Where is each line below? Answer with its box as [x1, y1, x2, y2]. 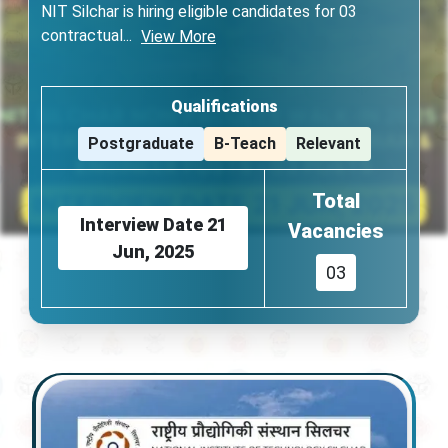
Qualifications [170, 97, 278, 116]
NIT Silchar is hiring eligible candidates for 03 [41, 2, 357, 21]
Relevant [295, 134, 361, 153]
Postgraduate [87, 134, 194, 153]
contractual [41, 26, 123, 46]
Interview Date [79, 214, 203, 235]
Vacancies [288, 219, 383, 243]
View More [141, 27, 216, 46]
